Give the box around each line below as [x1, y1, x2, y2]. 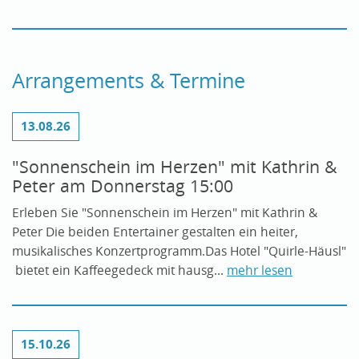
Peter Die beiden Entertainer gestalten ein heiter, [12, 223, 298, 240]
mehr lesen [227, 261, 292, 279]
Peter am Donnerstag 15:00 [12, 174, 233, 197]
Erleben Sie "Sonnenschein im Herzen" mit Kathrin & [12, 204, 317, 221]
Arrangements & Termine [12, 67, 245, 94]
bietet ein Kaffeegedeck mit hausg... [12, 261, 227, 279]
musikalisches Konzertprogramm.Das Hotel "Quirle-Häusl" [12, 242, 346, 260]
